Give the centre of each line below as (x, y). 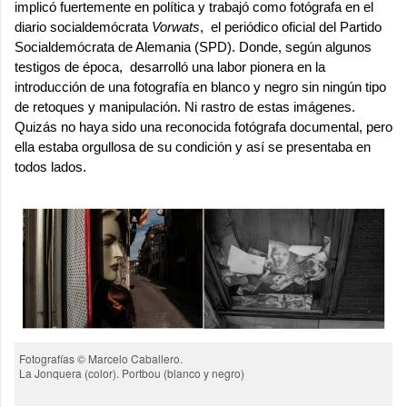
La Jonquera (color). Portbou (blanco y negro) (132, 372)
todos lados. (50, 166)
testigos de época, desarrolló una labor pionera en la (170, 66)
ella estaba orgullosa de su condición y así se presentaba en (193, 146)
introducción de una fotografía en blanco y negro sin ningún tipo (200, 86)
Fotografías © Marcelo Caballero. (101, 358)
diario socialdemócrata (83, 26)
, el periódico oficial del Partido (291, 26)
